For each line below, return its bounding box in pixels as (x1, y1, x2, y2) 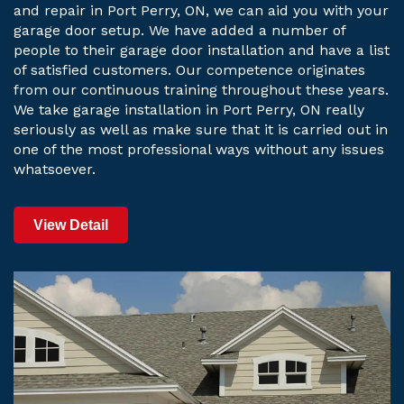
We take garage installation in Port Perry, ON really (14, 101, 364, 119)
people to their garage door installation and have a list (14, 41, 390, 60)
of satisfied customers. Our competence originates (14, 61, 365, 79)
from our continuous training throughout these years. (14, 81, 389, 99)
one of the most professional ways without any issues (14, 141, 384, 159)
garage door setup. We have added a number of (14, 22, 345, 40)
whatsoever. (14, 161, 96, 179)
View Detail (33, 217, 108, 234)
